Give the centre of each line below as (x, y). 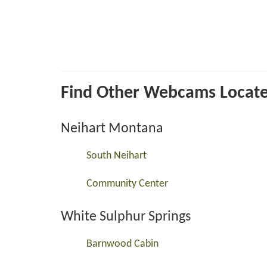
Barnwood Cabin (122, 244)
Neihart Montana (112, 129)
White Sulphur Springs (126, 217)
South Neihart (117, 156)
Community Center (127, 184)
